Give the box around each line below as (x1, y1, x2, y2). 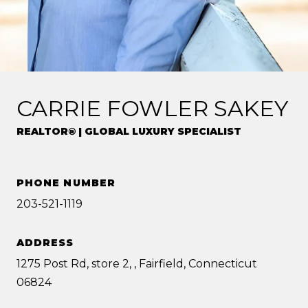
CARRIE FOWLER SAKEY (16, 95, 288, 122)
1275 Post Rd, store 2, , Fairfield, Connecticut (16, 257, 257, 271)
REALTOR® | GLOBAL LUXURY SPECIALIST (16, 125, 241, 138)
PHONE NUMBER (16, 177, 115, 190)
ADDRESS (16, 236, 74, 250)
